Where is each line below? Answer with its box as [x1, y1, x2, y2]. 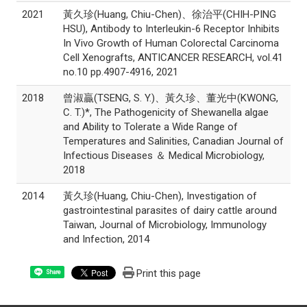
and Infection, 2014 [63, 233, 149, 245]
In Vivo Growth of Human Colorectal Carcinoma [63, 37, 279, 49]
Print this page [136, 267, 201, 280]
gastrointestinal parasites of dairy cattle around [63, 204, 277, 217]
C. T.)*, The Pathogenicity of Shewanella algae [63, 106, 269, 119]
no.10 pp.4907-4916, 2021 [63, 66, 178, 78]
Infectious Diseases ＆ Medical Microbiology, [63, 149, 265, 162]
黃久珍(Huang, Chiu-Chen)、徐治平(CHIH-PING [63, 8, 276, 21]
